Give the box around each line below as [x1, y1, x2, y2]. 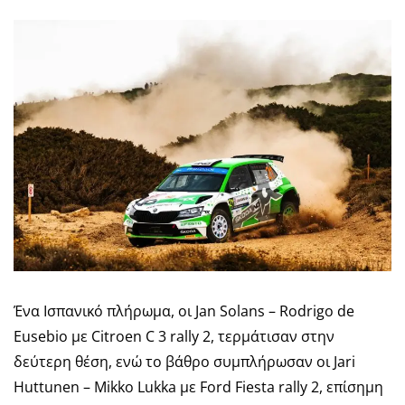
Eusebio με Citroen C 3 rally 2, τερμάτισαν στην [14, 326, 334, 347]
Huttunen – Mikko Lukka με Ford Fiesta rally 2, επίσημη [14, 377, 383, 398]
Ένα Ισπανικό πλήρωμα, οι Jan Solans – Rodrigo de [14, 301, 354, 322]
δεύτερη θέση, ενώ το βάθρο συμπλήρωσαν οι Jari [14, 352, 355, 372]
